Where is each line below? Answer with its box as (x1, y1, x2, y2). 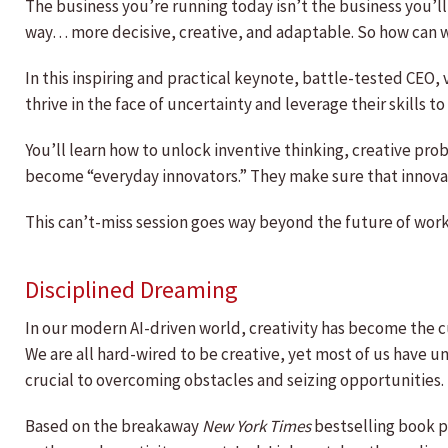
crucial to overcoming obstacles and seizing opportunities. (25, 369, 444, 392)
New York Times (199, 415, 311, 438)
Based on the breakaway (25, 415, 199, 438)
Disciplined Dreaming (25, 274, 238, 306)
